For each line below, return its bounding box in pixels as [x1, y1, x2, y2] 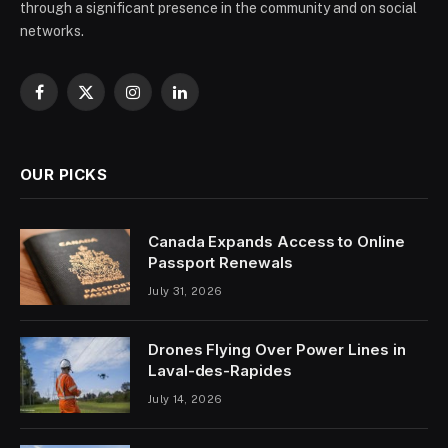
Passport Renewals [148, 253, 293, 273]
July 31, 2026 [148, 285, 223, 298]
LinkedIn [178, 92, 234, 109]
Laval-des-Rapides [148, 361, 292, 381]
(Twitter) [84, 113, 140, 130]
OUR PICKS [20, 165, 108, 185]
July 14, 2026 [148, 393, 223, 406]
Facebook [37, 92, 103, 109]
